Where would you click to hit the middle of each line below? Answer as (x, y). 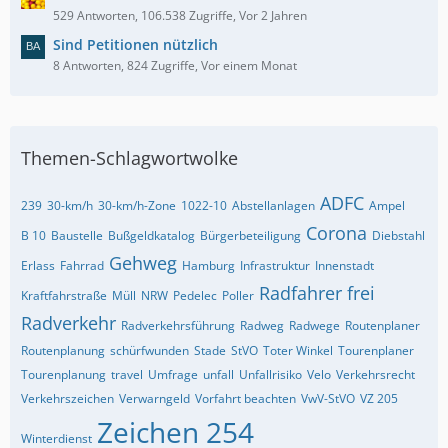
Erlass (38, 265)
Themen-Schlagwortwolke (129, 158)
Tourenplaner (376, 350)
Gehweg (143, 263)
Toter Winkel (298, 350)
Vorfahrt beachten (245, 398)
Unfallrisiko (270, 374)
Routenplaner (382, 325)
